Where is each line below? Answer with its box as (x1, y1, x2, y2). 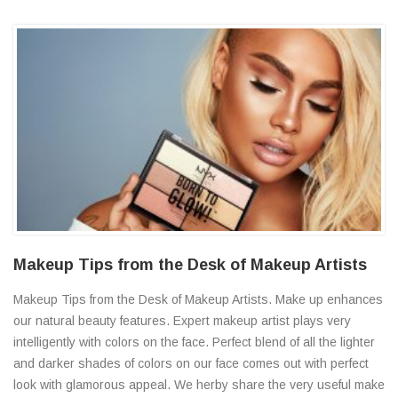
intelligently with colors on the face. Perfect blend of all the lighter (13, 334, 375, 349)
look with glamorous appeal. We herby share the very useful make (13, 377, 385, 392)
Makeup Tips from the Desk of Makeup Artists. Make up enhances (13, 291, 383, 306)
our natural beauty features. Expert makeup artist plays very (13, 313, 351, 328)
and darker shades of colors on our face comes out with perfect (13, 355, 369, 370)
